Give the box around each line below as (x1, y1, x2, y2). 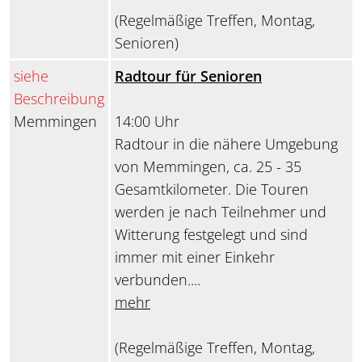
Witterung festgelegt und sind (115, 225, 308, 245)
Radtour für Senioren (115, 66, 262, 86)
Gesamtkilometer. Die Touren (115, 179, 309, 200)
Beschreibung (14, 89, 104, 109)
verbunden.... (115, 270, 200, 290)
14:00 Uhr (115, 112, 179, 132)
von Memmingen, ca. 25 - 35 (115, 157, 301, 177)
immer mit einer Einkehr (115, 247, 275, 267)
